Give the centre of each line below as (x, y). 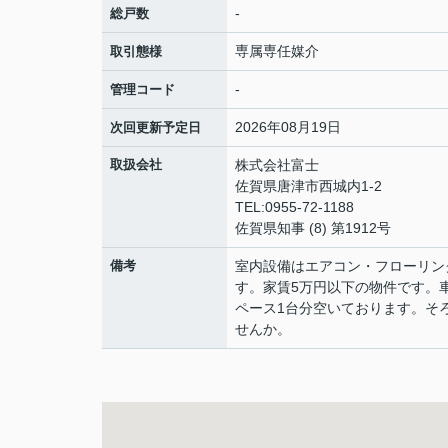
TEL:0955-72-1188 (294, 207)
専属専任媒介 (277, 51)
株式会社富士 (277, 165)
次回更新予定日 (155, 127)
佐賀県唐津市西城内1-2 (310, 186)
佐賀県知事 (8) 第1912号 (313, 228)
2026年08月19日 (288, 127)
